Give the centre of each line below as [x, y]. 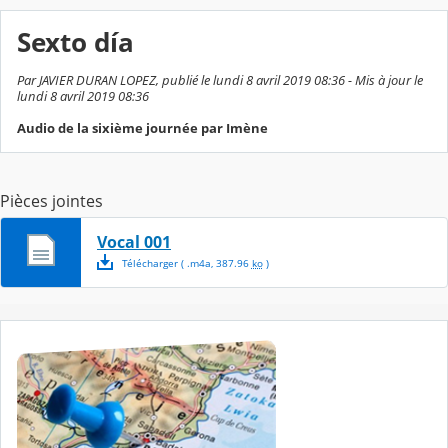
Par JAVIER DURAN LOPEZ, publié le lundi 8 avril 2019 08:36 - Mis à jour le [220, 80]
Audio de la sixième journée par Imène [142, 128]
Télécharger [148, 263]
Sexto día [75, 43]
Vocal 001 [134, 242]
